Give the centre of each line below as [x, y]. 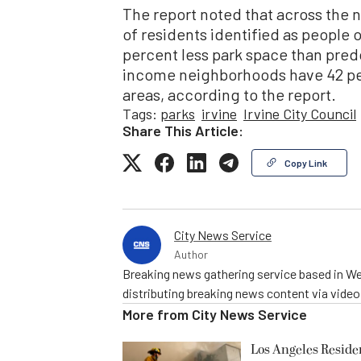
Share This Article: [183, 130]
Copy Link [306, 162]
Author [191, 254]
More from [157, 314]
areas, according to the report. [229, 94]
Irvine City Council [300, 113]
